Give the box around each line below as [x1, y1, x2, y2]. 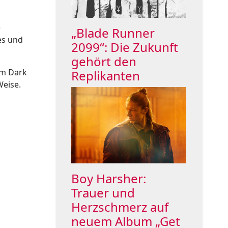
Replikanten [71, 67, 140, 84]
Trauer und [71, 184, 135, 202]
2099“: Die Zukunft [71, 38, 178, 55]
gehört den [71, 52, 136, 70]
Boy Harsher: [71, 170, 146, 187]
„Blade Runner [71, 24, 155, 41]
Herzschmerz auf [71, 198, 168, 216]
